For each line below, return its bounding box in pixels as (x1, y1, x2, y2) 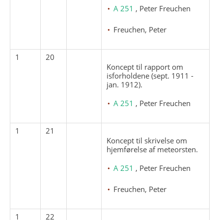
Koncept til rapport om (107, 61, 184, 72)
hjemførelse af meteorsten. (107, 144, 198, 154)
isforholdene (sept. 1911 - (107, 70, 194, 81)
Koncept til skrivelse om (107, 135, 188, 145)
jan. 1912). (107, 79, 143, 89)
